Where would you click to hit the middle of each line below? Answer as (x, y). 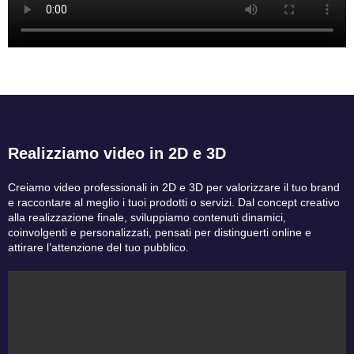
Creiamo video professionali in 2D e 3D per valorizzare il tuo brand (174, 187)
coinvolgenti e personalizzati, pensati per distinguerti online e (160, 232)
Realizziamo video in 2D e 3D (117, 153)
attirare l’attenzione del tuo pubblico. (98, 247)
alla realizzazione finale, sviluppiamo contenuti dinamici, (147, 217)
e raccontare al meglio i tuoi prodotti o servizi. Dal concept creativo (174, 202)
